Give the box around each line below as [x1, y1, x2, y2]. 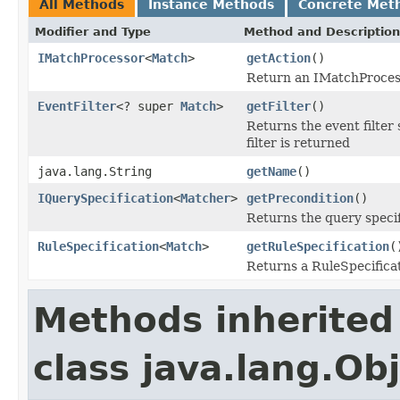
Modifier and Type [35, 24, 151, 38]
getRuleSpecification [246, 238, 389, 254]
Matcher [180, 190, 230, 205]
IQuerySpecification [37, 190, 173, 205]
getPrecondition [246, 190, 354, 205]
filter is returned [246, 135, 350, 150]
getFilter [246, 98, 311, 113]
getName [246, 163, 296, 179]
